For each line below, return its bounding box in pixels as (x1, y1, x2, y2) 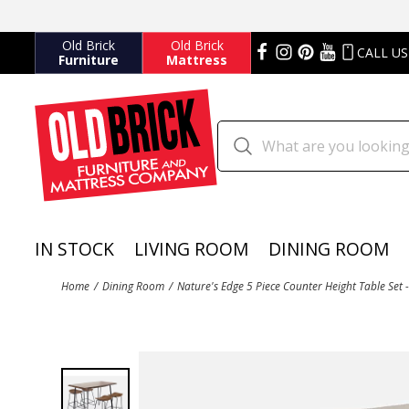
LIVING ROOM (134, 236, 249, 262)
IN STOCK (35, 236, 114, 262)
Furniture (58, 51, 119, 68)
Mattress (166, 51, 227, 68)
